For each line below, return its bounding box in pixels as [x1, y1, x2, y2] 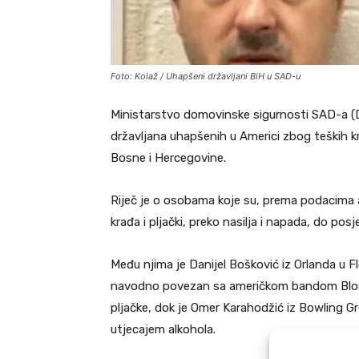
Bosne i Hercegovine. [111, 151, 226, 166]
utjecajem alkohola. [111, 322, 216, 337]
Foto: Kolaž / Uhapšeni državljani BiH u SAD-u [111, 71, 301, 83]
